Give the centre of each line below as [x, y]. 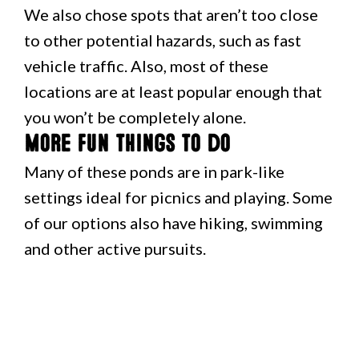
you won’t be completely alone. [135, 117]
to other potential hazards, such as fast [163, 40]
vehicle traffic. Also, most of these [146, 66]
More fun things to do [127, 144]
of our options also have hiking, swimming [173, 223]
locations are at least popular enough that [173, 91]
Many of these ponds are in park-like [154, 171]
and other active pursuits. [115, 248]
